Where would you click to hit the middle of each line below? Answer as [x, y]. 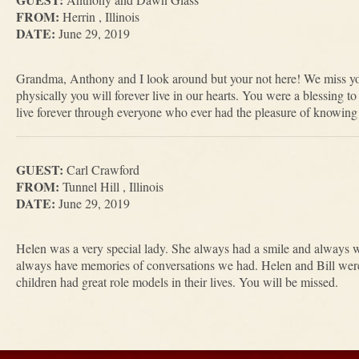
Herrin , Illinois [99, 16]
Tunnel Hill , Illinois [111, 186]
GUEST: [40, 169]
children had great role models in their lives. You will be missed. [177, 282]
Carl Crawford [101, 169]
